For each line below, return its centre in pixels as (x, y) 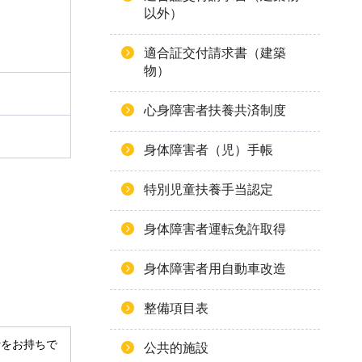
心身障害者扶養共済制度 (215, 110)
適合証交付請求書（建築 (215, 53)
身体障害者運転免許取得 (215, 229)
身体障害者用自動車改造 (215, 269)
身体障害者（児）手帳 (208, 150)
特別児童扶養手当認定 (208, 189)
